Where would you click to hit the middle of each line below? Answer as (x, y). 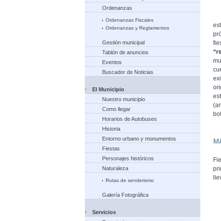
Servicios (104, 212)
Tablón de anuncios (125, 52)
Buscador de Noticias (128, 72)
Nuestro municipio (124, 99)
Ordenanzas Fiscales (129, 20)
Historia (111, 129)
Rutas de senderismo (130, 180)
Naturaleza (115, 168)
